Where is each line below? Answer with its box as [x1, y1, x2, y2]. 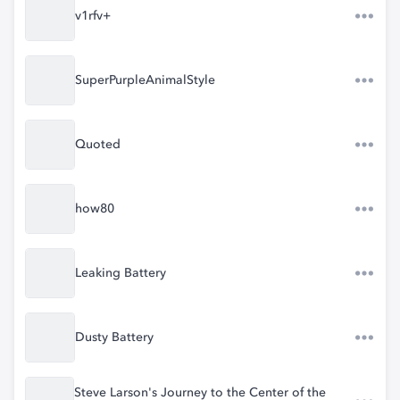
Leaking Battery [75, 267, 166, 279]
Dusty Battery [75, 331, 154, 344]
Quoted [75, 138, 121, 151]
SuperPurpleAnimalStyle [75, 74, 215, 87]
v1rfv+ [75, 10, 111, 22]
